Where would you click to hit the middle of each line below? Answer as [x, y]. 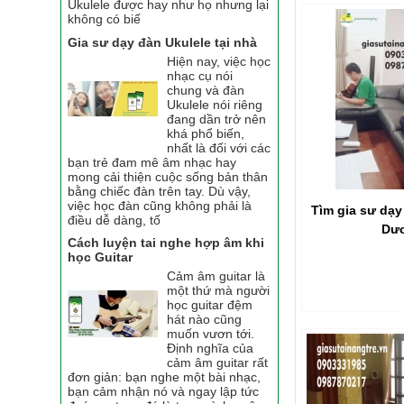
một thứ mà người [219, 291]
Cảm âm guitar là [216, 276]
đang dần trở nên [217, 119]
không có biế [105, 19]
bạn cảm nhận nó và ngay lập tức [164, 392]
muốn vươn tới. [211, 334]
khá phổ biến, [206, 133]
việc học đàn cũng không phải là [160, 205]
